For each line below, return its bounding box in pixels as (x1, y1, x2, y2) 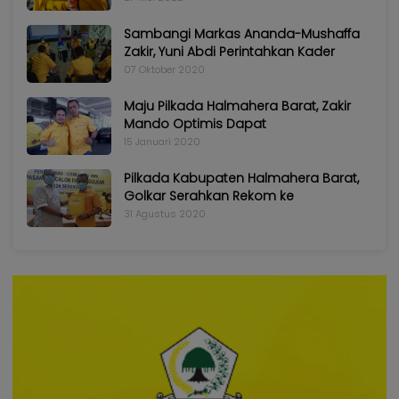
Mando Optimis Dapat (124, 114, 266, 133)
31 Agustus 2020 (124, 206, 206, 221)
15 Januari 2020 (124, 134, 200, 149)
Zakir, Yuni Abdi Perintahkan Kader (124, 42, 335, 61)
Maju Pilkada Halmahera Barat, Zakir (124, 96, 351, 115)
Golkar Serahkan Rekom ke (124, 186, 294, 205)
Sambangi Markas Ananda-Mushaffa (124, 24, 360, 43)
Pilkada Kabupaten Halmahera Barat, (124, 168, 359, 187)
